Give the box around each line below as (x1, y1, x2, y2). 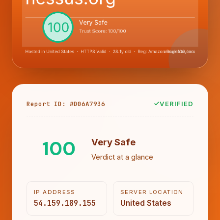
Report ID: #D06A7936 (27, 99, 105, 108)
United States (120, 198, 171, 208)
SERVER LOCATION (120, 188, 184, 195)
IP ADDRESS (34, 188, 76, 195)
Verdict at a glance (91, 153, 153, 162)
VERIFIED (159, 99, 193, 108)
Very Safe (91, 137, 136, 148)
